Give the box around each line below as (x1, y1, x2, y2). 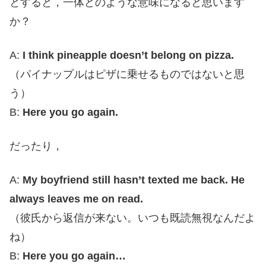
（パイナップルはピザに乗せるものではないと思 (9, 68, 245, 80)
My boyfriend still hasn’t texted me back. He (23, 174, 245, 186)
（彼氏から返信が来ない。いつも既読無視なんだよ (9, 212, 255, 224)
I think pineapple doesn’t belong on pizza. (20, 49, 234, 61)
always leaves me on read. (9, 193, 143, 205)
